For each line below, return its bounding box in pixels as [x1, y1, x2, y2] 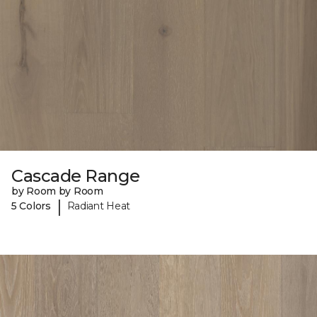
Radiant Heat [67, 200, 131, 213]
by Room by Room [11, 184, 103, 197]
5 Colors [11, 200, 51, 213]
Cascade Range [11, 165, 140, 186]
